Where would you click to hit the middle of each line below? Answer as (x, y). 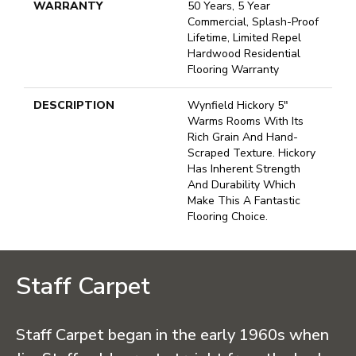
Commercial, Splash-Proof (253, 22)
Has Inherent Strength (244, 169)
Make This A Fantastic (244, 201)
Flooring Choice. (228, 217)
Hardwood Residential (244, 54)
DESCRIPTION (74, 106)
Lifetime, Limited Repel (244, 38)
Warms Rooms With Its (246, 122)
